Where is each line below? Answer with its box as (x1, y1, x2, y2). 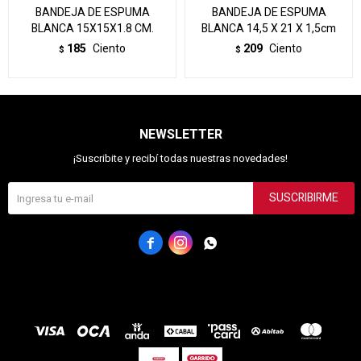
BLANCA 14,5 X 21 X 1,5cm (201, 20, 336, 37)
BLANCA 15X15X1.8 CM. (31, 20, 154, 37)
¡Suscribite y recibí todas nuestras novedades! (73, 151, 288, 166)
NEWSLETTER (139, 125, 222, 144)
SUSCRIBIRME (269, 189, 338, 206)
